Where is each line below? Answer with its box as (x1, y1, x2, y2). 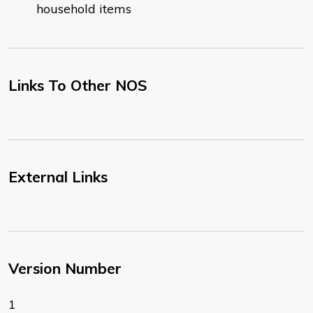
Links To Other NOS (8, 76, 147, 95)
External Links (8, 168, 108, 187)
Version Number (8, 259, 122, 278)
